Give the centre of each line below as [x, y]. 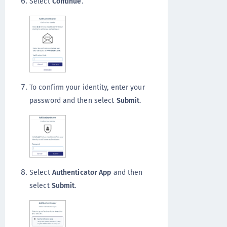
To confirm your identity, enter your [87, 87]
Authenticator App [82, 172]
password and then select [73, 101]
